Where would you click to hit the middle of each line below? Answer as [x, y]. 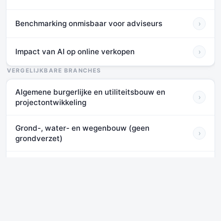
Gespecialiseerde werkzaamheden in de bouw [98, 165]
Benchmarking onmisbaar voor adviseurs [89, 24]
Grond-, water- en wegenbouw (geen [82, 128]
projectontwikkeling [51, 102]
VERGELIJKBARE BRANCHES [54, 70]
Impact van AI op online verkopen [75, 52]
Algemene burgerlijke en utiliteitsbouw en [90, 92]
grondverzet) [39, 138]
